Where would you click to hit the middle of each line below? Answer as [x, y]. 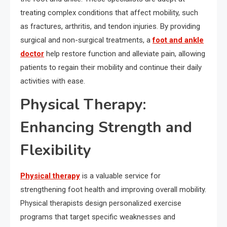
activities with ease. [53, 81]
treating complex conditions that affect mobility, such [109, 13]
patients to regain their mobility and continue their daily [111, 68]
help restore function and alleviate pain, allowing [125, 54]
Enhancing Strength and [106, 128]
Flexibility [56, 150]
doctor [32, 54]
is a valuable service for [120, 176]
